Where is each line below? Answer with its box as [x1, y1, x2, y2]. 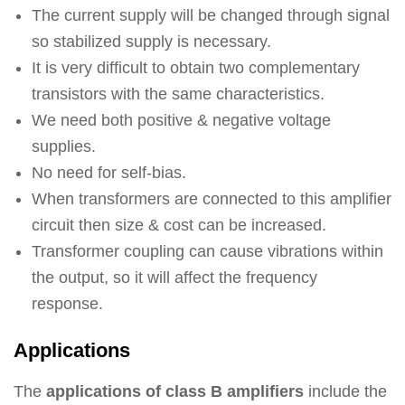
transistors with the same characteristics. [32, 84, 325, 103]
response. [32, 294, 103, 313]
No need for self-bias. [32, 163, 186, 182]
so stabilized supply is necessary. [32, 32, 271, 51]
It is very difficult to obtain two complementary [32, 58, 360, 77]
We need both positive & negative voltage [32, 110, 331, 129]
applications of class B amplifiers [46, 381, 304, 400]
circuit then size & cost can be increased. [32, 215, 326, 234]
